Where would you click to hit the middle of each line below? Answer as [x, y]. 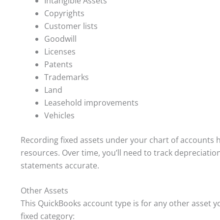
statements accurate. [60, 165]
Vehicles [59, 115]
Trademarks [67, 77]
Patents [58, 64]
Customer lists [71, 26]
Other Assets [44, 191]
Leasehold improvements [91, 102]
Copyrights [64, 13]
